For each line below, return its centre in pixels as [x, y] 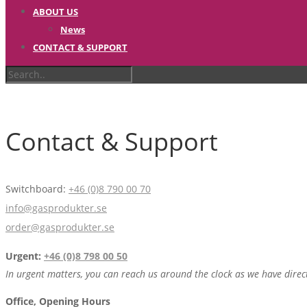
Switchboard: [37, 189]
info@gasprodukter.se [56, 208]
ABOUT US [56, 12]
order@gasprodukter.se [60, 227]
